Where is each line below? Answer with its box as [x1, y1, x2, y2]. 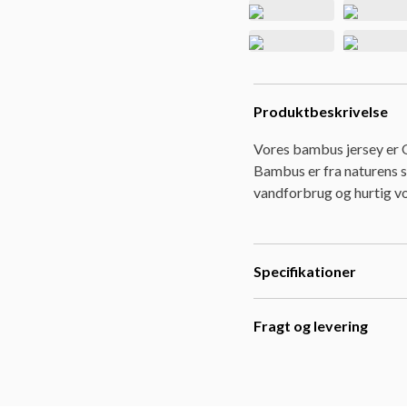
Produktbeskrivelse [253, 103, 388, 120]
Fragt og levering [253, 317, 368, 334]
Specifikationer [253, 263, 356, 280]
